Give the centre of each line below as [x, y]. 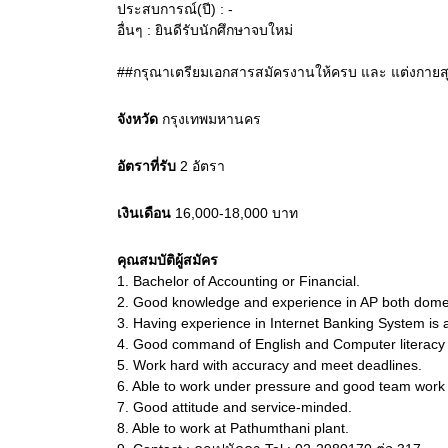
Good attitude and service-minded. [240, 407]
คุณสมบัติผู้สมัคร [167, 260]
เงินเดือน [144, 213]
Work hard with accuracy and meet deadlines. [275, 365]
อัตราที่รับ [146, 166]
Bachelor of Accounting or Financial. [244, 281]
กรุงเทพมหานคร [211, 119]
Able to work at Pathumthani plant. [239, 428]
